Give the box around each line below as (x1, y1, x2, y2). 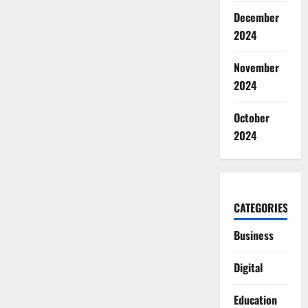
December (233, 9, 279, 25)
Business (233, 227, 274, 243)
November (233, 59, 279, 76)
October (233, 109, 269, 126)
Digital (233, 259, 263, 276)
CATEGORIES (233, 199, 288, 216)
